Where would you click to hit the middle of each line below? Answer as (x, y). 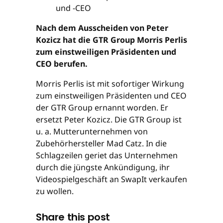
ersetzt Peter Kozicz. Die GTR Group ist (109, 119)
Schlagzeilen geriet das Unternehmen (107, 155)
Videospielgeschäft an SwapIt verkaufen (111, 179)
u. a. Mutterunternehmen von (92, 131)
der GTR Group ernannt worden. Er (102, 107)
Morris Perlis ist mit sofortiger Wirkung (110, 83)
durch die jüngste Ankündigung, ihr (103, 167)
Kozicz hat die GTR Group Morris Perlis (111, 40)
